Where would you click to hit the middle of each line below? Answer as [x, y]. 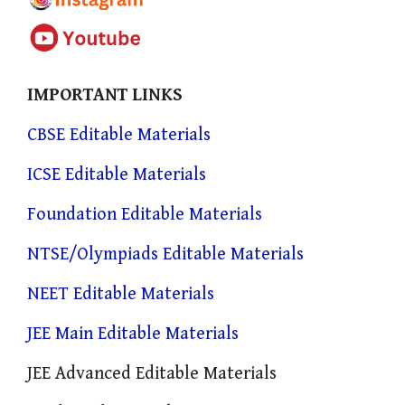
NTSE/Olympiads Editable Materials [165, 254]
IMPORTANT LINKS [105, 95]
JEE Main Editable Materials [133, 334]
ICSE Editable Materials [117, 174]
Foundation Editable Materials [145, 214]
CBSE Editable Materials [119, 135]
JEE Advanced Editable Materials [152, 373]
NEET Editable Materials [121, 294]
